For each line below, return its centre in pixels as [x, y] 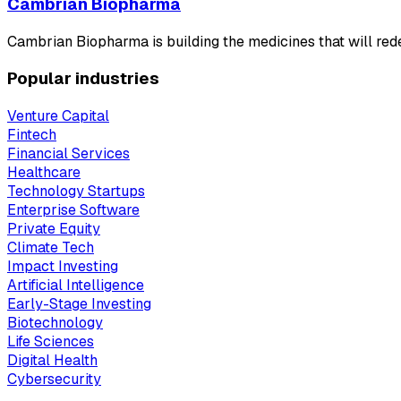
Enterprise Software [73, 209]
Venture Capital [58, 115]
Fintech [32, 134]
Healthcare [44, 172]
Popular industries [83, 79]
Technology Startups [76, 191]
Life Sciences [51, 341]
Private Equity [54, 228]
